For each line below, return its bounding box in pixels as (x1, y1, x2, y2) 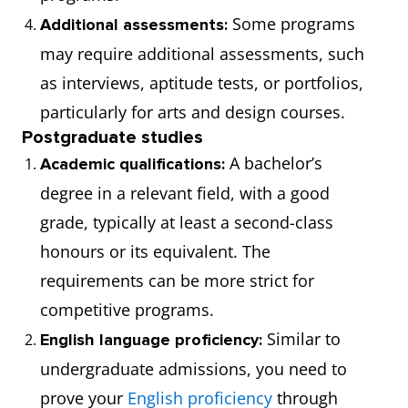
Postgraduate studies (22, 127, 203, 148)
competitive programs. (40, 299, 214, 321)
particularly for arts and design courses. (40, 101, 345, 123)
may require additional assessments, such (40, 43, 364, 65)
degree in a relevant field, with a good (40, 182, 330, 204)
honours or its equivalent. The (40, 240, 270, 262)
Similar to (262, 328, 341, 350)
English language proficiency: (40, 330, 262, 350)
